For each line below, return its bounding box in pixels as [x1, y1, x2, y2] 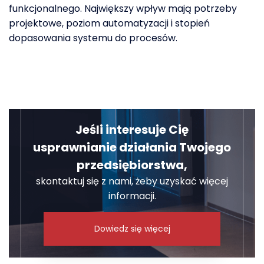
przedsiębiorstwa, [77, 157, 187, 174]
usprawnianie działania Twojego [33, 139, 231, 156]
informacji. [108, 189, 156, 203]
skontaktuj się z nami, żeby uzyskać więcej [36, 174, 228, 189]
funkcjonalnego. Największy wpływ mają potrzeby [9, 2, 237, 16]
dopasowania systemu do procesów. [9, 31, 177, 45]
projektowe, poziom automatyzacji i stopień [9, 16, 210, 31]
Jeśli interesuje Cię [75, 121, 189, 138]
